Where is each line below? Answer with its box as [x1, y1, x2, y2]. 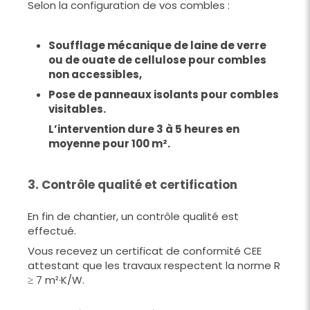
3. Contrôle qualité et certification [28, 176, 237, 193]
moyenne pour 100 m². [48, 136, 170, 151]
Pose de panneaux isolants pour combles [48, 86, 279, 102]
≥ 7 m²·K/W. [28, 272, 84, 287]
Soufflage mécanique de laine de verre [48, 37, 266, 53]
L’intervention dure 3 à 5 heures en [48, 121, 239, 136]
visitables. [48, 101, 106, 116]
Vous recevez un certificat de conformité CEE [28, 243, 262, 258]
